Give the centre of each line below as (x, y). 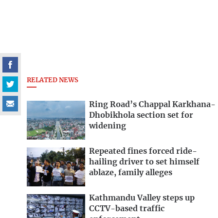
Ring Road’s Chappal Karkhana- (152, 105)
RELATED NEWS (53, 81)
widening (108, 126)
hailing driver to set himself (144, 162)
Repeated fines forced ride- (143, 152)
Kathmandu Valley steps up (142, 198)
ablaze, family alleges (131, 173)
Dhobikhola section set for (141, 116)
